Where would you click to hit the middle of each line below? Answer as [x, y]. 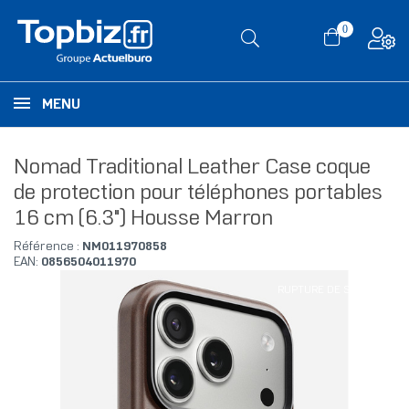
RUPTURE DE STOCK [327, 290]
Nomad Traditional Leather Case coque [192, 168]
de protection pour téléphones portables [198, 194]
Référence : [48, 247]
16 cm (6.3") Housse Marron [143, 220]
